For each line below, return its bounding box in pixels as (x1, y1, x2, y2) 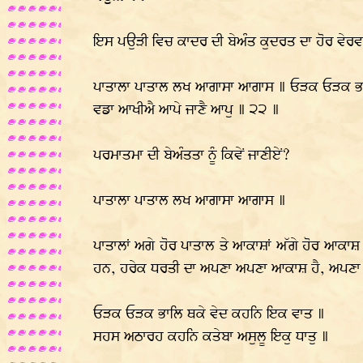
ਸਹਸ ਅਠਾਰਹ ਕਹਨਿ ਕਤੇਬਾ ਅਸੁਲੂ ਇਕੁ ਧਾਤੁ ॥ (93, 327, 329, 348)
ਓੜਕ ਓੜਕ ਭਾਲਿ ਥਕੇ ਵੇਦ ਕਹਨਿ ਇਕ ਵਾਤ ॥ (93, 304, 325, 325)
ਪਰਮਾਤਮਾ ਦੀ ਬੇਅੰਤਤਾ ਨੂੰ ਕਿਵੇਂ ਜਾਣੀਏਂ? (93, 145, 290, 166)
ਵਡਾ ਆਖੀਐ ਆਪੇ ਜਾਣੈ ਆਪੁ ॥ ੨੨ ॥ (93, 100, 280, 121)
